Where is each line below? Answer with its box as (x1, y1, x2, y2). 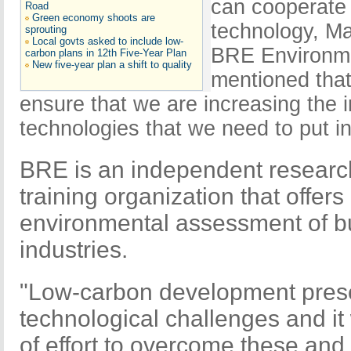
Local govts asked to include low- (32, 34, 183, 47)
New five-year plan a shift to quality (32, 58, 192, 71)
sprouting (25, 23, 67, 35)
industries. (20, 236, 128, 262)
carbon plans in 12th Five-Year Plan (25, 46, 186, 59)
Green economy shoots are (32, 11, 155, 24)
